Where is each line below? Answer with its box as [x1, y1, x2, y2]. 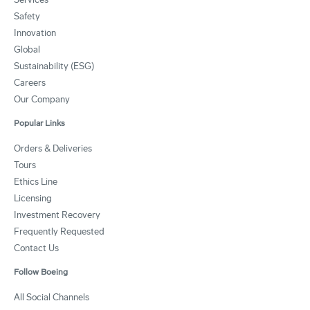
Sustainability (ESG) [14, 60, 94, 71]
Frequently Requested [14, 226, 104, 237]
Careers [14, 77, 46, 88]
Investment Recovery [14, 209, 100, 220]
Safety [14, 10, 40, 21]
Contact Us [14, 242, 59, 253]
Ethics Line [14, 176, 57, 187]
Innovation [14, 27, 56, 38]
